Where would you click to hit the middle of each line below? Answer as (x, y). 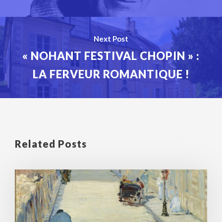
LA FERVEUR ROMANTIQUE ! (111, 74)
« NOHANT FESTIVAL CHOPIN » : (111, 55)
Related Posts (51, 143)
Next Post (111, 38)
